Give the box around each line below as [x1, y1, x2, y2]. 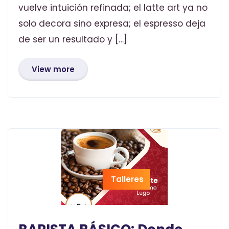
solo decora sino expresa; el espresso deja [18, 17, 205, 30]
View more [32, 64, 75, 75]
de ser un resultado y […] [18, 33, 127, 46]
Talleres [111, 174, 144, 185]
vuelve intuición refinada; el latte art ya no [18, 2, 208, 14]
